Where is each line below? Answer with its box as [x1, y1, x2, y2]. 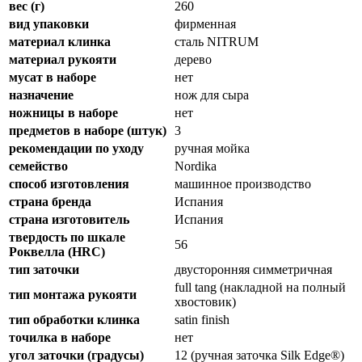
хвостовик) [175, 294, 236, 309]
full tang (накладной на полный [175, 280, 346, 294]
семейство [9, 158, 68, 173]
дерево [175, 52, 212, 66]
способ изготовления [9, 176, 129, 191]
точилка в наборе [9, 330, 111, 344]
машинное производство [175, 176, 311, 191]
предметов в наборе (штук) [9, 123, 166, 137]
